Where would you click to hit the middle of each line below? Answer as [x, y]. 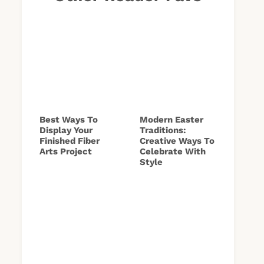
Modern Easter [171, 119]
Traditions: [163, 130]
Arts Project [66, 151]
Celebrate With [173, 151]
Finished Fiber [70, 141]
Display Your [66, 130]
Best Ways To [69, 119]
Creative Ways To [177, 141]
